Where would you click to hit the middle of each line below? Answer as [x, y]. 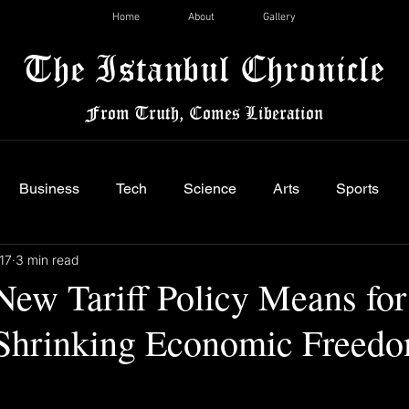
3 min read [47, 259]
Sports [357, 189]
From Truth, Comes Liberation [204, 112]
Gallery [279, 17]
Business [49, 189]
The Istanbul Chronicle [204, 68]
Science [210, 189]
